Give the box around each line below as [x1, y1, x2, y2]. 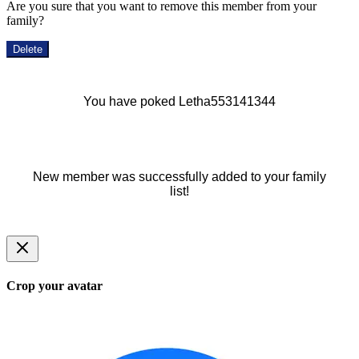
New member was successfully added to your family [33, 169, 326, 184]
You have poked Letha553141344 [83, 94, 276, 108]
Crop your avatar [6, 278, 103, 292]
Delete [13, 42, 42, 55]
